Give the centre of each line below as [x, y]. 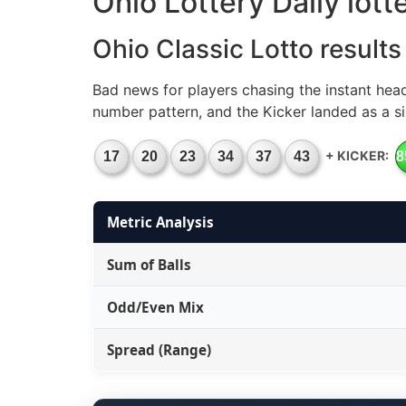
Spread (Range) [159, 349]
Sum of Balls [149, 264]
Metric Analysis [160, 222]
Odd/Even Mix [155, 307]
